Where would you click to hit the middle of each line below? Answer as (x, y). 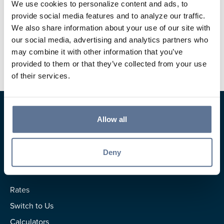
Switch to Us (32, 205)
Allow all (112, 119)
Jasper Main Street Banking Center (97, 45)
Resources (31, 166)
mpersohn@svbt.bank (73, 20)
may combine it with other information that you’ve (97, 51)
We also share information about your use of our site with (111, 27)
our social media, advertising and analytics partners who (110, 39)
